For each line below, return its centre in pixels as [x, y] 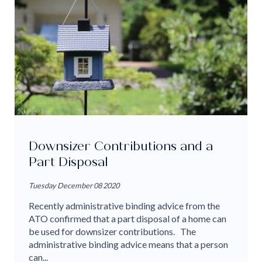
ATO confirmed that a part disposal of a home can [127, 219]
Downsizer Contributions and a [121, 146]
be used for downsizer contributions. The [112, 232]
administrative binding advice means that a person [128, 244]
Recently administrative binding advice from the [124, 206]
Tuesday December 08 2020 [74, 186]
